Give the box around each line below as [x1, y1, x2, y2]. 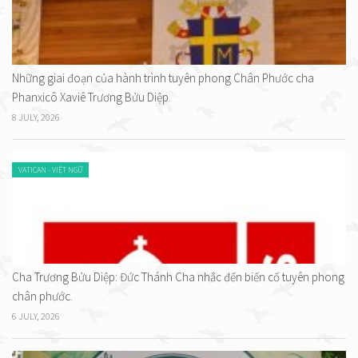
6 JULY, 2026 [12, 309, 60, 322]
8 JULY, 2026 [12, 110, 60, 123]
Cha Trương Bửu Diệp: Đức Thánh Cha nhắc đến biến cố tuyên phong [12, 268, 344, 284]
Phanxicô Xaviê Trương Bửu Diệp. [12, 89, 171, 105]
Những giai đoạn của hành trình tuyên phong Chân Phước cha [12, 70, 314, 86]
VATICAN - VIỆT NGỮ [18, 164, 82, 175]
